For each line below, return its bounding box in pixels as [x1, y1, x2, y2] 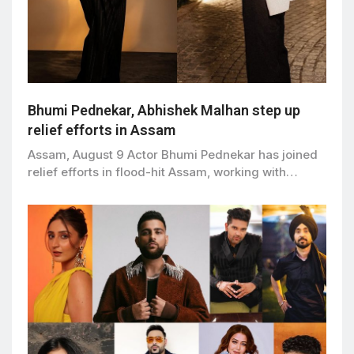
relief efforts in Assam [28, 122, 175, 139]
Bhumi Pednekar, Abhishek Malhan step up [28, 102, 300, 119]
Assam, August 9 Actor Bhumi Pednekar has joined [28, 147, 318, 163]
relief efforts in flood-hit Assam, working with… [28, 164, 298, 180]
